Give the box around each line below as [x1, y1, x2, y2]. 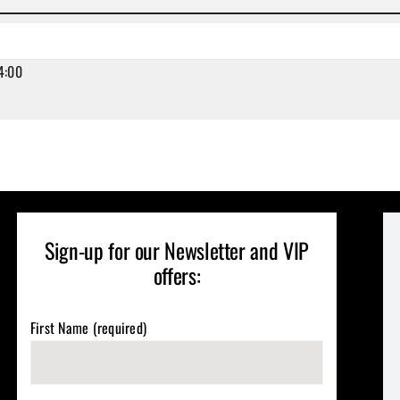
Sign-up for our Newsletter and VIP [45, 234, 309, 267]
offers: [153, 259, 201, 292]
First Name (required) [29, 317, 147, 339]
